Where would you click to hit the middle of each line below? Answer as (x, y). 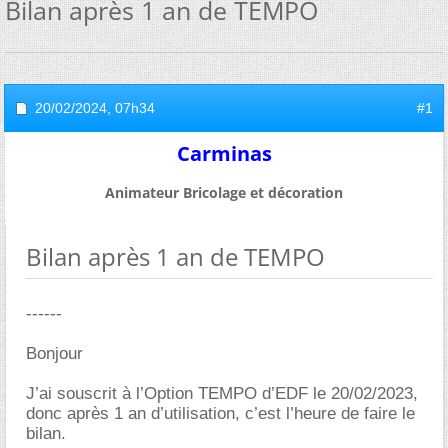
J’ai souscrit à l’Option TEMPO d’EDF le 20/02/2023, (222, 393)
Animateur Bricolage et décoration (224, 192)
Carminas (224, 153)
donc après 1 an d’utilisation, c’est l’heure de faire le (220, 413)
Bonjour (54, 353)
